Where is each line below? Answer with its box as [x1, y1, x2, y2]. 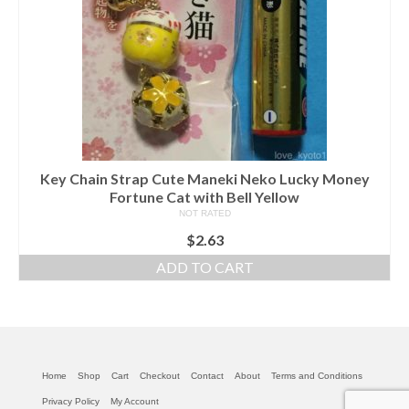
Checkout [140, 371, 180, 382]
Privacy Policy [42, 396, 100, 407]
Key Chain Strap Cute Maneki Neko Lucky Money [39, 170, 370, 188]
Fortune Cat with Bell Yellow [110, 188, 299, 206]
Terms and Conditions [271, 371, 362, 382]
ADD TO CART [155, 258, 254, 277]
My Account [110, 396, 159, 407]
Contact [191, 371, 224, 382]
